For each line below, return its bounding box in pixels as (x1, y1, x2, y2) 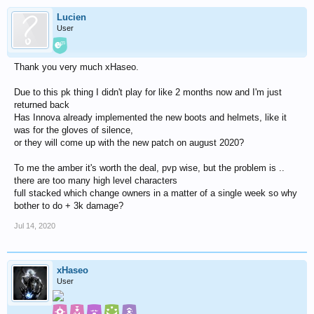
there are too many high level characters (14, 175, 177, 186)
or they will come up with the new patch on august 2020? (14, 137, 244, 149)
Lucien (57, 12, 86, 23)
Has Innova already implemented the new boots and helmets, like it (14, 112, 287, 123)
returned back (14, 100, 69, 111)
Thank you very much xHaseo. (14, 62, 139, 73)
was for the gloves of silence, (14, 125, 133, 136)
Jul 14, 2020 (14, 221, 55, 231)
